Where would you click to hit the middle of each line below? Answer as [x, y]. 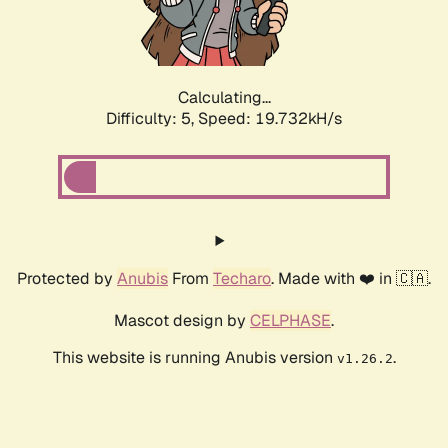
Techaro [242, 279]
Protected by [67, 279]
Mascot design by [182, 321]
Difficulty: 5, [152, 119]
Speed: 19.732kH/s [270, 119]
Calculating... [224, 98]
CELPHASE [290, 321]
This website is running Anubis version [194, 358]
